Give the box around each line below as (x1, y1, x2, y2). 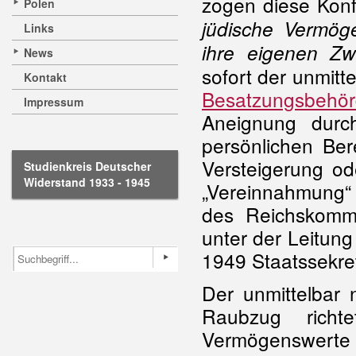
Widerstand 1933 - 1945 (24, 174, 150, 190)
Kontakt (24, 69, 67, 85)
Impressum (24, 94, 83, 110)
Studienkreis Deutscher (24, 158, 151, 174)
